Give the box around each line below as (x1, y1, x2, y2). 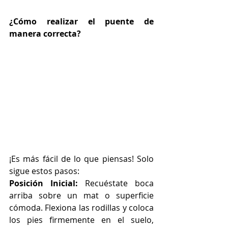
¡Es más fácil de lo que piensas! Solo (9, 153, 154, 164)
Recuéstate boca (85, 177, 154, 189)
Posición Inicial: (9, 177, 85, 189)
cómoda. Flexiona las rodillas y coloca (9, 202, 154, 213)
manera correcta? (9, 28, 81, 40)
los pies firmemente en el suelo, (9, 214, 154, 225)
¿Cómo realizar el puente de (9, 16, 154, 27)
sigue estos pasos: (9, 165, 79, 177)
